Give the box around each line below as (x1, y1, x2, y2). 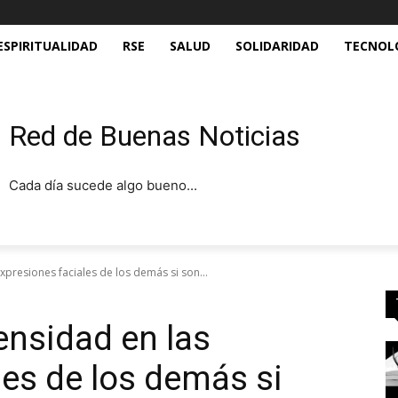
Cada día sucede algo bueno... (9, 176, 198, 194)
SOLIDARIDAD (235, 37, 319, 54)
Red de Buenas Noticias (9, 118, 301, 153)
